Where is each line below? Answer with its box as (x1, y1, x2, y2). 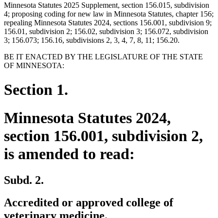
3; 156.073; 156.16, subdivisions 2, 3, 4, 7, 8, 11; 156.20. (4, 36, 180, 45)
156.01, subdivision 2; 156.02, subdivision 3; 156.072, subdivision (4, 27, 208, 36)
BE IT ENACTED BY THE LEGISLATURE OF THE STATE (4, 53, 203, 61)
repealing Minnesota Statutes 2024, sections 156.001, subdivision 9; (4, 18, 212, 27)
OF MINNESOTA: (4, 61, 64, 70)
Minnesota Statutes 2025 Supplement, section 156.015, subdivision (4, 1, 209, 10)
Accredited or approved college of (4, 196, 173, 209)
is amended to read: (4, 145, 135, 163)
